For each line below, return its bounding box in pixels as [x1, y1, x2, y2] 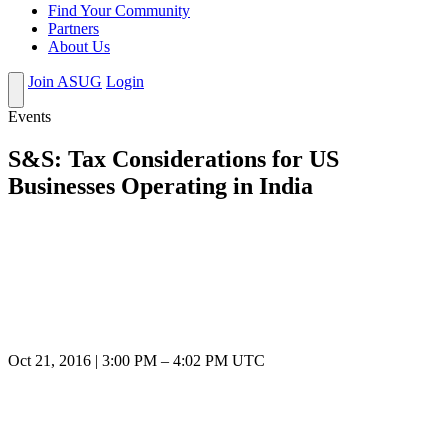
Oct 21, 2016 [8, 352, 91, 370]
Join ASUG [28, 73, 102, 91]
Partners [48, 20, 99, 38]
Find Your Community [48, 2, 190, 20]
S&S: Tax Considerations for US [8, 146, 339, 173]
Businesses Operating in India [8, 173, 313, 200]
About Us [48, 38, 110, 56]
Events [8, 108, 51, 126]
